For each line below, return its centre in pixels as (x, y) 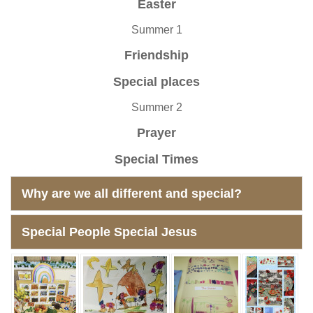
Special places (156, 82)
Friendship (156, 56)
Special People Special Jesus (109, 232)
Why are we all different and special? (132, 194)
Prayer (156, 133)
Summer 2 (156, 108)
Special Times (156, 160)
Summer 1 (156, 30)
